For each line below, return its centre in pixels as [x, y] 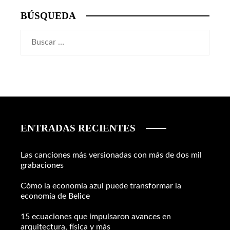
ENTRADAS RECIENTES [78, 128]
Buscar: [33, 36]
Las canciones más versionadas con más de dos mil [111, 155]
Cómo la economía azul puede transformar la [101, 186]
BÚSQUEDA [48, 15]
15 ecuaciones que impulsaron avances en [96, 216]
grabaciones [42, 165]
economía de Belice [55, 196]
